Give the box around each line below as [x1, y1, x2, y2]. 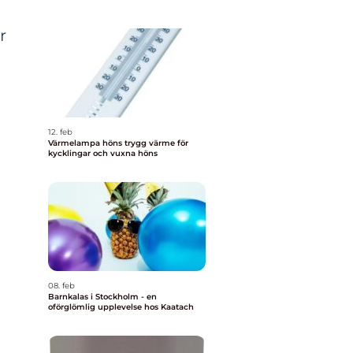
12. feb [48, 127, 72, 137]
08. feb [48, 281, 75, 291]
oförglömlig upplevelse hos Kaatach [48, 302, 194, 312]
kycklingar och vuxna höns [48, 148, 158, 158]
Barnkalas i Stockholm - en [48, 292, 157, 302]
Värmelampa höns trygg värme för [48, 138, 124, 148]
